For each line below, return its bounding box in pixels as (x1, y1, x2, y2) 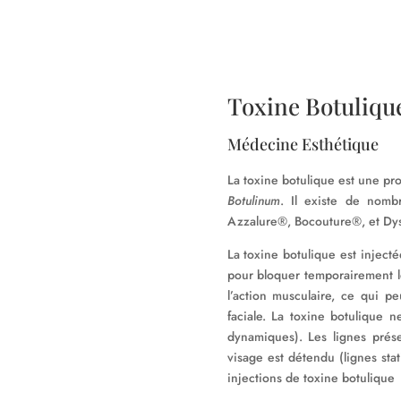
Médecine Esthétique (226, 133, 379, 156)
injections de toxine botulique (226, 369, 395, 388)
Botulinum (226, 192, 280, 210)
